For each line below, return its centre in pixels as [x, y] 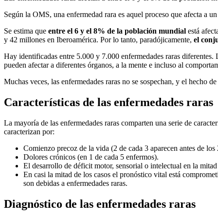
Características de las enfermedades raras [109, 102]
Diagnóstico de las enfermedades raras [100, 204]
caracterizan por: [29, 131]
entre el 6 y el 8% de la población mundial [116, 31]
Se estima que [25, 31]
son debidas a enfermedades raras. [75, 183]
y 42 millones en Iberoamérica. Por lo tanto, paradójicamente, [99, 40]
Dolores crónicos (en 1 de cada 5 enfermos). [91, 157]
